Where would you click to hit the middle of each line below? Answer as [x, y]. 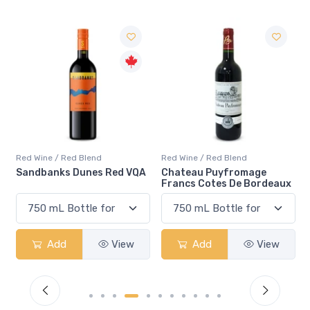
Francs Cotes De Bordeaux [226, 184]
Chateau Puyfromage [214, 173]
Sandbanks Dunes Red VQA [81, 173]
